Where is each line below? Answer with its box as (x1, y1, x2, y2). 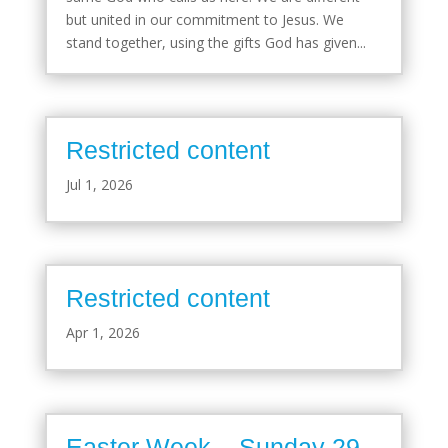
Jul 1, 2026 (65, 175, 133, 195)
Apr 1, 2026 (65, 323, 140, 343)
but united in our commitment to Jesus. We (65, 9, 344, 29)
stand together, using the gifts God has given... (65, 32, 366, 52)
